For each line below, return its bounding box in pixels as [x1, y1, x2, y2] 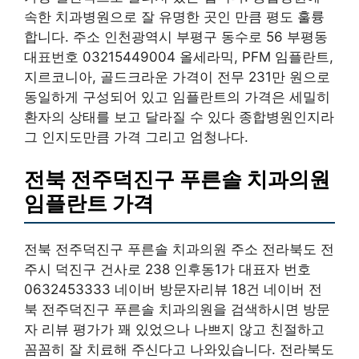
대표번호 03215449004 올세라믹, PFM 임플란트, [24, 48, 333, 65]
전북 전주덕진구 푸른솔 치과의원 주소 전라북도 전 [24, 241, 334, 257]
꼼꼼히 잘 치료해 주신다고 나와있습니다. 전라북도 [24, 341, 334, 357]
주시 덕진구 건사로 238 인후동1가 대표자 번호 [24, 261, 311, 277]
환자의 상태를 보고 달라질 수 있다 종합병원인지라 [24, 108, 334, 125]
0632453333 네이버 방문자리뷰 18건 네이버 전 [24, 281, 322, 297]
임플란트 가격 [24, 191, 154, 216]
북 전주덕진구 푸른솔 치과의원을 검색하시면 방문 [24, 301, 330, 317]
